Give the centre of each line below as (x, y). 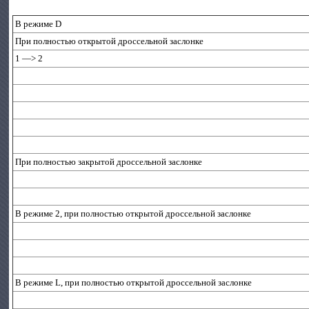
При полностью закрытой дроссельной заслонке (109, 162)
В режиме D (39, 24)
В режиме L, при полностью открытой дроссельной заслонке (134, 282)
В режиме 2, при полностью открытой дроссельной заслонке (133, 213)
